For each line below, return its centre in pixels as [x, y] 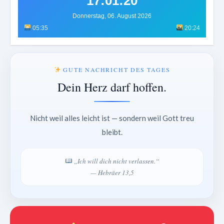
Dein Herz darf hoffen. [112, 87]
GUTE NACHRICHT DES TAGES [115, 70]
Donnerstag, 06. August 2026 [112, 16]
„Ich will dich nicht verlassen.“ [115, 161]
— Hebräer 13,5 [112, 173]
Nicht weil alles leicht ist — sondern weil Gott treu [112, 118]
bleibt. [112, 132]
